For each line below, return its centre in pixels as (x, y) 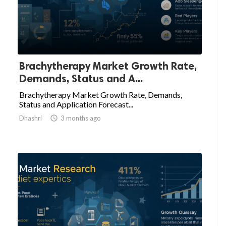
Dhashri (31, 118)
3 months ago (81, 118)
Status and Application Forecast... (76, 104)
